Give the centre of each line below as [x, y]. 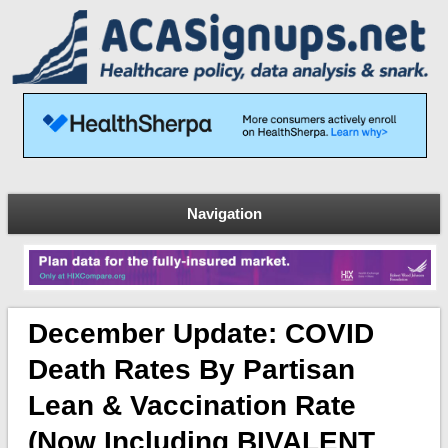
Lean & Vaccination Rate [191, 406]
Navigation [224, 213]
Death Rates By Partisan [191, 370]
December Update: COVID [200, 334]
